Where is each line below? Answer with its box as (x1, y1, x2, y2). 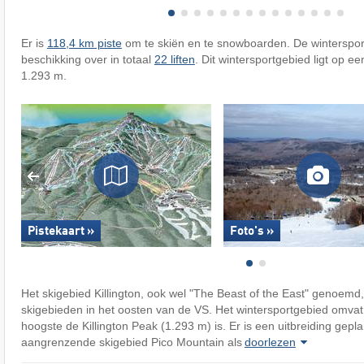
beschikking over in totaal (20, 53, 154, 67)
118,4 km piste (46, 37, 122, 50)
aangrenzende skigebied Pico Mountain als (20, 336, 242, 349)
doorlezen (244, 336, 296, 349)
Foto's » (229, 225, 274, 237)
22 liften (154, 53, 195, 67)
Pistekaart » (27, 225, 94, 237)
